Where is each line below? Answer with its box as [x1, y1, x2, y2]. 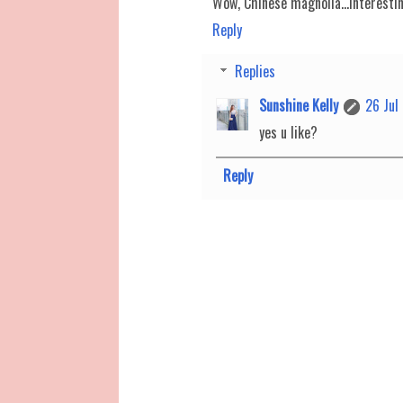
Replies [234, 59, 275, 82]
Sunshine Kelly [259, 94, 338, 116]
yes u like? [259, 121, 318, 143]
